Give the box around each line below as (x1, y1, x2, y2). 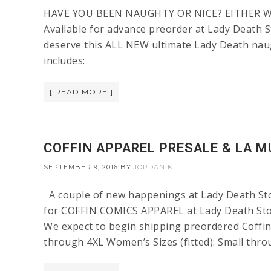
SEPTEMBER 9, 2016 (44, 163, 118, 172)
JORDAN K (134, 163, 173, 172)
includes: (44, 54, 96, 68)
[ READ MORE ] (50, 87, 113, 97)
